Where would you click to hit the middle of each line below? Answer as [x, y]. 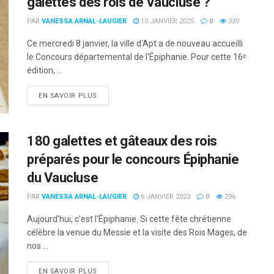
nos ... [38, 246]
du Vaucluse [63, 178]
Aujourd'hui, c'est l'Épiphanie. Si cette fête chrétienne [129, 219]
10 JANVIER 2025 [166, 21]
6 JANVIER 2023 [165, 197]
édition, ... [45, 70]
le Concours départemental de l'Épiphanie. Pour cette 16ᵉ [136, 57]
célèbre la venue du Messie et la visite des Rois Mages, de [137, 233]
